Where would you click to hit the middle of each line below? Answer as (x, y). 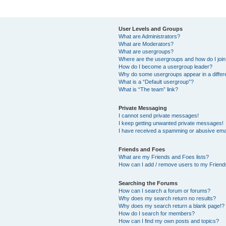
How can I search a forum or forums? (165, 190)
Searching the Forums (148, 183)
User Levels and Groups (151, 29)
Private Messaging (143, 108)
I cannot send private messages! (159, 115)
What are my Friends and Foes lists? (164, 157)
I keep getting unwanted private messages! (171, 123)
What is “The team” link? (149, 89)
